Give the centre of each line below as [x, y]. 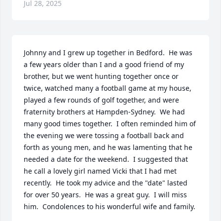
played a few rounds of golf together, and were [101, 100]
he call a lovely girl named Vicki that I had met [100, 171]
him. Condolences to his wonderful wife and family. [110, 206]
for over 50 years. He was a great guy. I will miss [105, 195]
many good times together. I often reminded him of [110, 124]
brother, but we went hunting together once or [101, 76]
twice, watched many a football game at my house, [108, 88]
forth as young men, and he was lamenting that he [108, 147]
